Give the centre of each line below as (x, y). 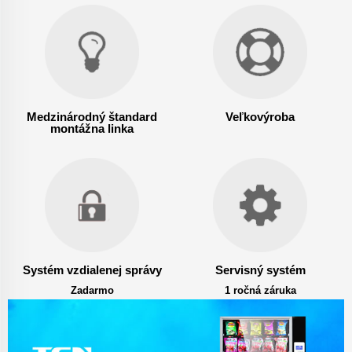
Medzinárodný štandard (92, 117)
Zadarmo (92, 291)
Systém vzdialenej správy (92, 270)
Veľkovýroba (260, 117)
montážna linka (92, 129)
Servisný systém (260, 270)
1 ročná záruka (260, 291)
